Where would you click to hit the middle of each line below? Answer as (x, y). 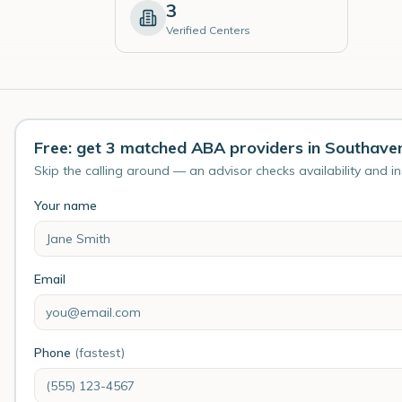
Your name (66, 205)
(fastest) (100, 353)
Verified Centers (208, 30)
